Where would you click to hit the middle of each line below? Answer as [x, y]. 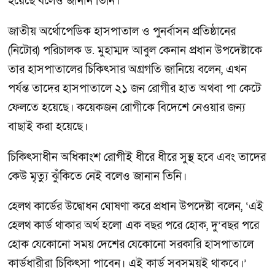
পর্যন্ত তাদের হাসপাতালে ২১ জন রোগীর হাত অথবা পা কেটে [134, 89]
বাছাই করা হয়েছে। [49, 127]
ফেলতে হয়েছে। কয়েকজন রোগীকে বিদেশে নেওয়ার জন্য [127, 108]
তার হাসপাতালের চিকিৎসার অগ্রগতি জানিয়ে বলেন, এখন [127, 70]
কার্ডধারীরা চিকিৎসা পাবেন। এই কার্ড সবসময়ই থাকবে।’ [127, 264]
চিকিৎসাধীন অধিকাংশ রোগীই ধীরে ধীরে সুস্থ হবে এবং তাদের [137, 157]
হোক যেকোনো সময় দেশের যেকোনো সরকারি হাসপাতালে [131, 245]
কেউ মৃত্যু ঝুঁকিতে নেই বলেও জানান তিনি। [100, 176]
